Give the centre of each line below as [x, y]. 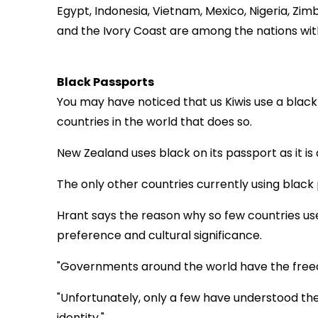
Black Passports [105, 82]
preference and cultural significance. [159, 236]
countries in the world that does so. [154, 122]
